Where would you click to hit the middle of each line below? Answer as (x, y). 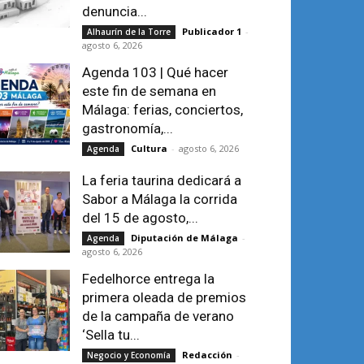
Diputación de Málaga (184, 237)
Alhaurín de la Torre (129, 31)
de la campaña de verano (158, 316)
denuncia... (115, 11)
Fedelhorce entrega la (148, 278)
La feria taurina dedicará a (162, 180)
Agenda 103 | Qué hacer (155, 72)
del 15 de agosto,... (140, 217)
